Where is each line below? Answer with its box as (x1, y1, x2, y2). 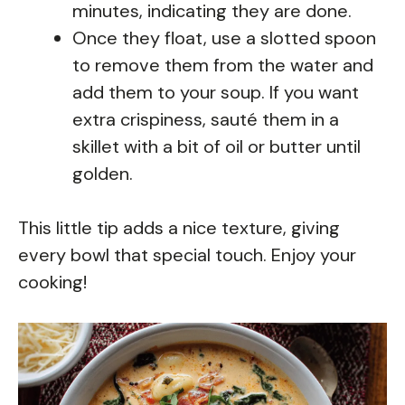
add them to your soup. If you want (72, 80, 359, 105)
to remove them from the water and (72, 53, 373, 78)
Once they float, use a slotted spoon (72, 26, 376, 51)
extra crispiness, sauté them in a (72, 108, 339, 132)
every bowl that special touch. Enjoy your (18, 243, 356, 268)
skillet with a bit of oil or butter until (72, 135, 361, 159)
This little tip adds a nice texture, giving (18, 216, 340, 240)
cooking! (18, 270, 87, 295)
